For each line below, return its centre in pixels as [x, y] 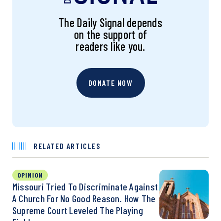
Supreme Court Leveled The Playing [78, 210]
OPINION [30, 175]
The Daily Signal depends [110, 23]
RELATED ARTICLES [67, 146]
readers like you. [110, 46]
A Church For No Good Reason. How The [84, 199]
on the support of [110, 35]
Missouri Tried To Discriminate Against [85, 187]
